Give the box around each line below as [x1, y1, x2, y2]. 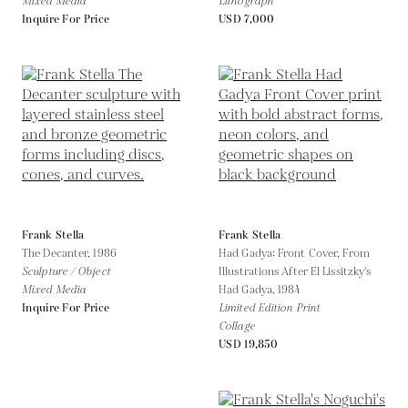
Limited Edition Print [219, 300, 321, 316]
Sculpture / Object [22, 263, 110, 280]
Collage [219, 318, 255, 334]
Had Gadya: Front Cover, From [219, 245, 370, 261]
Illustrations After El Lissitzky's [219, 263, 372, 280]
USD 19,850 [219, 336, 278, 352]
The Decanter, [22, 245, 94, 261]
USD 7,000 [219, 11, 275, 27]
